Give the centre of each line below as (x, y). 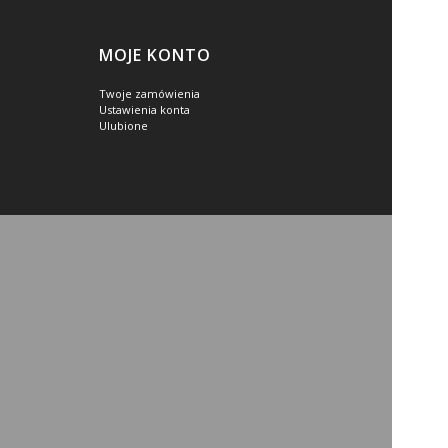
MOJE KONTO (154, 54)
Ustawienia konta (144, 109)
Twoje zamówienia (149, 93)
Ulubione (123, 125)
